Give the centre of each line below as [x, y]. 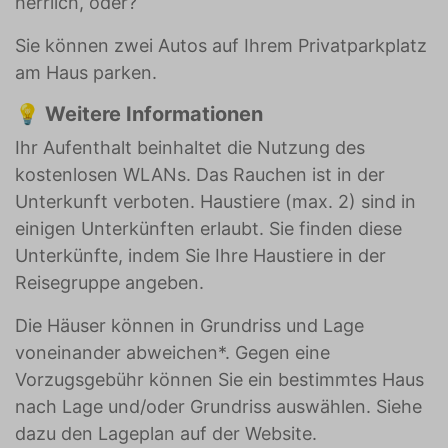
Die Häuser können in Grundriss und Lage [189, 325]
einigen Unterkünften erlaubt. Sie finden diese [208, 228]
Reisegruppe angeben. [109, 282]
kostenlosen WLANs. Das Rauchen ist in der [200, 174]
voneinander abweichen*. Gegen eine [172, 352]
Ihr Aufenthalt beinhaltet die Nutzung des [190, 147]
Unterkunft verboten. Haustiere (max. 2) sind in [215, 201]
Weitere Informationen [154, 114]
